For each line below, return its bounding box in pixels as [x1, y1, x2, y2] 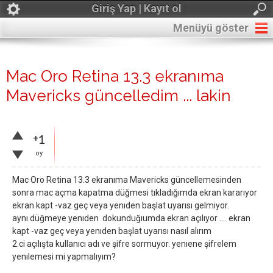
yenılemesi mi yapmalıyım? [12, 252, 116, 261]
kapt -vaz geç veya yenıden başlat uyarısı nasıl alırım [12, 226, 211, 236]
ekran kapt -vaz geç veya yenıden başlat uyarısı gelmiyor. [12, 200, 229, 210]
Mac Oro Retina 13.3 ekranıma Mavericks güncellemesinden [12, 175, 241, 185]
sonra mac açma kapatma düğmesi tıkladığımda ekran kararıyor [12, 188, 257, 197]
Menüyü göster [173, 21, 249, 34]
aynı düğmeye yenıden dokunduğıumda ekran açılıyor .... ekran [12, 213, 250, 223]
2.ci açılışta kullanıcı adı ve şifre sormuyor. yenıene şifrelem [12, 239, 236, 249]
